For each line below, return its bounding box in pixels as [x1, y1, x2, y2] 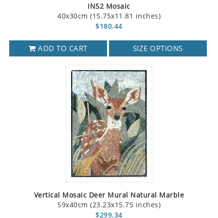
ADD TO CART [36, 43, 88, 54]
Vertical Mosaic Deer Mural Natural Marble [34, 190, 184, 200]
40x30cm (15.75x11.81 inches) [57, 11, 161, 21]
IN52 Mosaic [88, 1, 130, 11]
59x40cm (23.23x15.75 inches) [57, 200, 161, 210]
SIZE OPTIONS [132, 43, 183, 54]
